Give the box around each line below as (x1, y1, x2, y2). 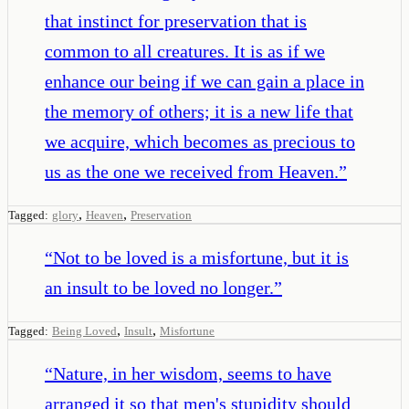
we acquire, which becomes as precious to (45, 131, 355, 152)
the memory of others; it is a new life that (45, 100, 353, 121)
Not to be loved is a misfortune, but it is (53, 246, 349, 267)
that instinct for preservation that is (45, 10, 307, 31)
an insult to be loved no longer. (45, 277, 274, 298)
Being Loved (52, 323, 117, 338)
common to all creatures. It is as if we (45, 40, 325, 61)
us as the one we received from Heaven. (45, 161, 339, 182)
